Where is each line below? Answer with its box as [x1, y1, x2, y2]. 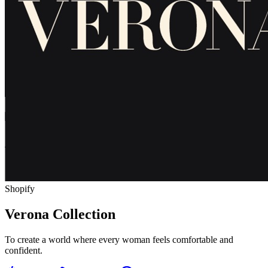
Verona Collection [5, 206, 115, 222]
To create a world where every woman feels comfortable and [5, 234, 233, 245]
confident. [5, 245, 42, 255]
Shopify [5, 184, 35, 194]
